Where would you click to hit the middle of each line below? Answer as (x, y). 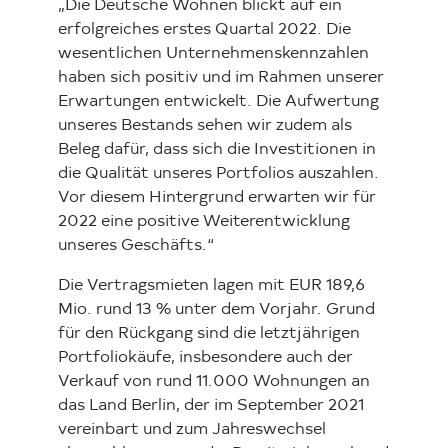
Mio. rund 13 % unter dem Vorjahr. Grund (216, 309)
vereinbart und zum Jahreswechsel (192, 429)
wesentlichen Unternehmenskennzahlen (213, 53)
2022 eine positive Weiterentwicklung (204, 221)
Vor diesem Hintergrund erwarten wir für (217, 197)
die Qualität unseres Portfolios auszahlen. (218, 173)
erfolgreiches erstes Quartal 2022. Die (204, 29)
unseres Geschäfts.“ (136, 245)
